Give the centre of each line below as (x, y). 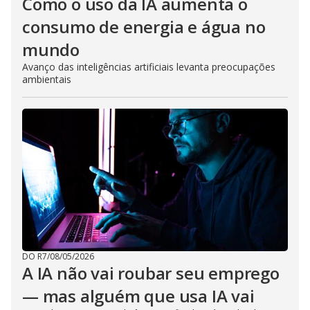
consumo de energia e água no (144, 26)
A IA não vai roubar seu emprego (151, 273)
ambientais (47, 79)
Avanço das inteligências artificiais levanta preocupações (149, 66)
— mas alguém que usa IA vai (138, 295)
